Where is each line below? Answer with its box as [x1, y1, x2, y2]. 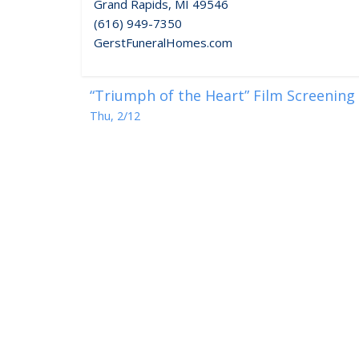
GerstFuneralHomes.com [94, 34, 232, 50]
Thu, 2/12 [90, 107, 140, 123]
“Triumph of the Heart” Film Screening [90, 85, 355, 105]
